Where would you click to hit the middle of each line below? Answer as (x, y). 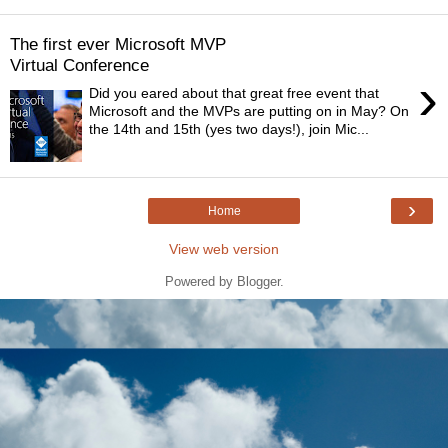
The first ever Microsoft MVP (118, 43)
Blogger (258, 282)
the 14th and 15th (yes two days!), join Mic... (229, 129)
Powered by (200, 282)
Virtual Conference (79, 64)
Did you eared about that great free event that (234, 93)
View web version (224, 249)
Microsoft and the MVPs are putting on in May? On (249, 111)
